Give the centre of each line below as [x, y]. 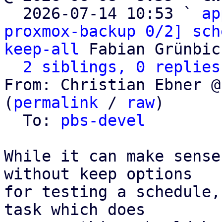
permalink [56, 103]
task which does [75, 210]
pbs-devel [103, 120]
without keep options [98, 174]
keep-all [42, 49]
